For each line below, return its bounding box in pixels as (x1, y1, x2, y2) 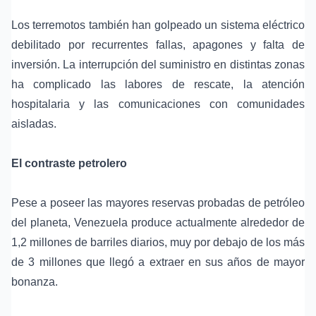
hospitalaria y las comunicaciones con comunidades (11, 98, 305, 111)
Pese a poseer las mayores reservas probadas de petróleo (11, 197, 305, 209)
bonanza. (11, 276, 58, 288)
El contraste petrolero (11, 157, 127, 170)
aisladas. (11, 118, 56, 130)
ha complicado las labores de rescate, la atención (11, 78, 305, 91)
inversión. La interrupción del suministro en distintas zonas (11, 59, 305, 71)
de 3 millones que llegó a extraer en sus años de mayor (11, 256, 305, 269)
